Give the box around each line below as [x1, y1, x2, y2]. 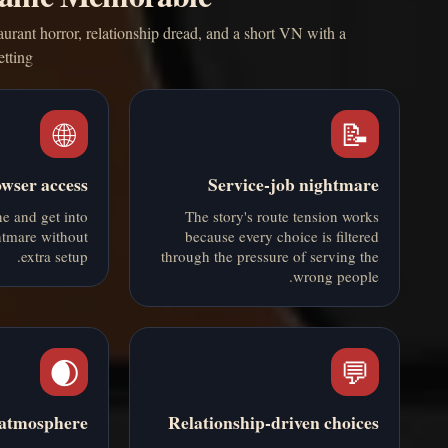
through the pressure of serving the [161, 246, 379, 267]
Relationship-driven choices [168, 409, 379, 436]
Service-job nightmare [208, 171, 379, 198]
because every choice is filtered [185, 226, 379, 247]
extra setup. [21, 246, 89, 267]
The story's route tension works [185, 206, 379, 227]
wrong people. [293, 266, 379, 287]
